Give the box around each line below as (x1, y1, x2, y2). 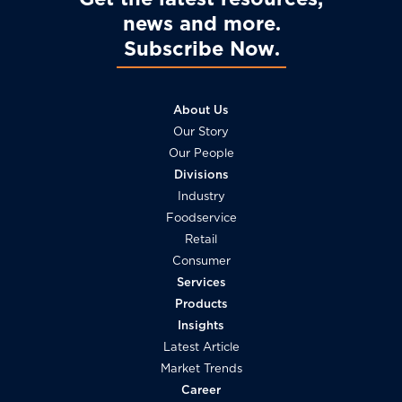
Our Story (173, 125, 229, 139)
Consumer (171, 254, 231, 268)
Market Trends (160, 362, 242, 376)
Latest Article (162, 340, 240, 354)
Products (174, 297, 228, 311)
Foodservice (165, 211, 237, 225)
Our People (168, 146, 234, 161)
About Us (173, 103, 229, 118)
